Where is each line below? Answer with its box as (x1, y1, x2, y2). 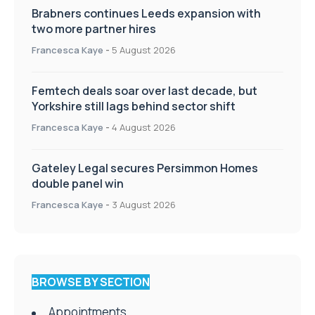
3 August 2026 (112, 198, 176, 212)
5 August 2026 (112, 44, 176, 57)
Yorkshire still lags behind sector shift (32, 98, 236, 115)
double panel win (32, 176, 124, 192)
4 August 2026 (112, 121, 176, 134)
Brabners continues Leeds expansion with (32, 6, 261, 22)
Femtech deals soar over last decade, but (32, 83, 257, 99)
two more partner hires (32, 21, 156, 37)
